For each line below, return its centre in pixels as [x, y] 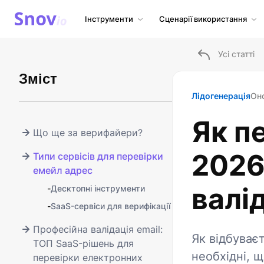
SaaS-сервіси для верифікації [110, 206]
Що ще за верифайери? [88, 133]
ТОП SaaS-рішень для [83, 243]
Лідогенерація [221, 96]
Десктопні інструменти [98, 188]
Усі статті [236, 54]
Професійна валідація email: [98, 229]
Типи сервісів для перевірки [98, 156]
